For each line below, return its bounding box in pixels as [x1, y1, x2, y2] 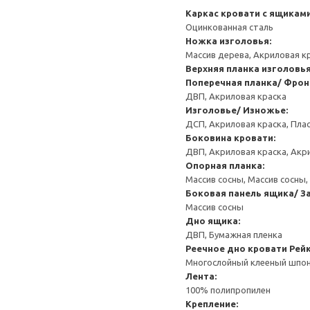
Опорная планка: [185, 161, 264, 170]
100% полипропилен [185, 285, 271, 295]
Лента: [185, 271, 217, 281]
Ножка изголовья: [185, 36, 271, 46]
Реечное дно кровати [185, 244, 287, 253]
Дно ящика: [185, 216, 240, 226]
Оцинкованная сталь [185, 22, 273, 32]
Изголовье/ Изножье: [185, 105, 288, 115]
